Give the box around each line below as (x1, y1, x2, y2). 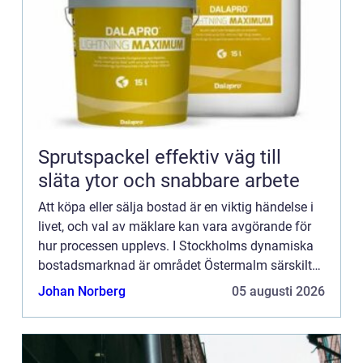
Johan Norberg (38, 284, 126, 300)
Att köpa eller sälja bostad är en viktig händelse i (38, 199, 314, 216)
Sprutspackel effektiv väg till (38, 146, 155, 169)
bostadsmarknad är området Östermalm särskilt (38, 258, 312, 274)
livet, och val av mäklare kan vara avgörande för (38, 219, 311, 235)
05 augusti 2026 (232, 284, 325, 300)
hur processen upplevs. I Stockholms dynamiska (38, 238, 314, 254)
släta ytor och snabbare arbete (38, 169, 300, 193)
